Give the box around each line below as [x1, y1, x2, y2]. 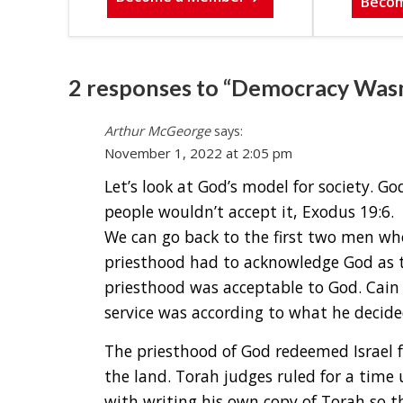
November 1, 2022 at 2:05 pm [103, 144, 292, 163]
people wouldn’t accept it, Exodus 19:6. [103, 201, 394, 223]
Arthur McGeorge [103, 121, 210, 140]
